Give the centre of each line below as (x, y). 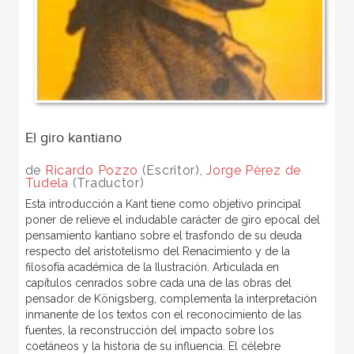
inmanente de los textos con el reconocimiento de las (163, 315)
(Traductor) (107, 183)
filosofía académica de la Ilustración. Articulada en (152, 267)
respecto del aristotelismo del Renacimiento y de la (157, 252)
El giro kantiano (73, 138)
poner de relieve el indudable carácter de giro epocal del (172, 220)
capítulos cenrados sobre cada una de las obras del (158, 283)
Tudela (47, 183)
